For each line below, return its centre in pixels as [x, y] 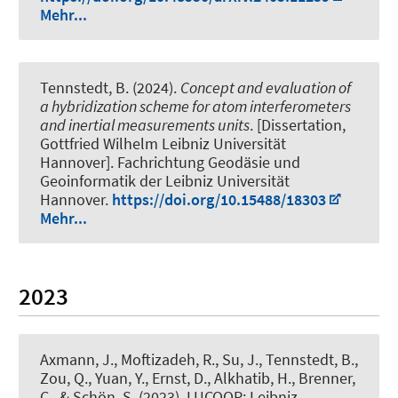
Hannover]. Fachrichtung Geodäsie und [170, 163]
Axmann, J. [77, 360]
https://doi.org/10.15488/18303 [219, 200]
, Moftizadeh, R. [164, 360]
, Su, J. [237, 360]
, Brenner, [323, 378]
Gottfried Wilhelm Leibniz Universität [163, 144]
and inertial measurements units [145, 125]
